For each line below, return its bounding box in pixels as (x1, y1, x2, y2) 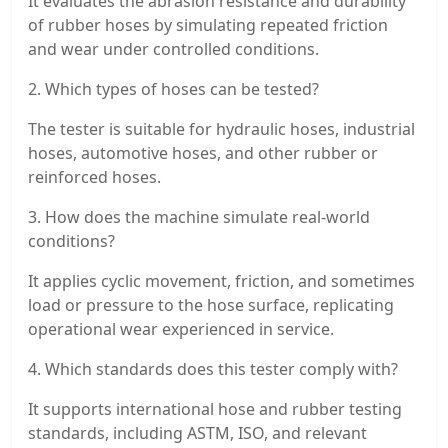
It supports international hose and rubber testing (28, 397, 402, 420)
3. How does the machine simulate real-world (28, 205, 370, 228)
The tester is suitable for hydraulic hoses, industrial (28, 117, 415, 140)
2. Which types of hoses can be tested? (28, 77, 319, 100)
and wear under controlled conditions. (28, 37, 319, 60)
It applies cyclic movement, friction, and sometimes (28, 269, 415, 292)
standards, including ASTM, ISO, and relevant (28, 421, 367, 444)
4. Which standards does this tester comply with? (28, 357, 398, 380)
